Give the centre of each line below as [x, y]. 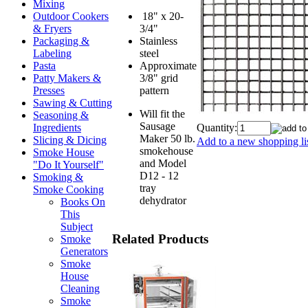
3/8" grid [159, 78]
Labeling [52, 53]
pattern [154, 90]
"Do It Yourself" [68, 165]
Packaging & [61, 41]
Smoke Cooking [68, 189]
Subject [77, 227]
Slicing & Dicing [70, 140]
